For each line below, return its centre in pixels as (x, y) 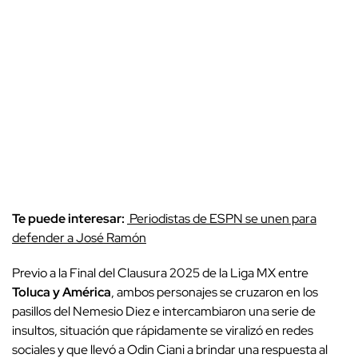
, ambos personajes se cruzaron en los (215, 292)
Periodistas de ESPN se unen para (222, 218)
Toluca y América (62, 292)
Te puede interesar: (70, 218)
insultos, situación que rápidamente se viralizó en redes (163, 330)
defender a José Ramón (79, 237)
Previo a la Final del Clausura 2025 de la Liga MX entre (160, 272)
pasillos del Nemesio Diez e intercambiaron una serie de (164, 311)
